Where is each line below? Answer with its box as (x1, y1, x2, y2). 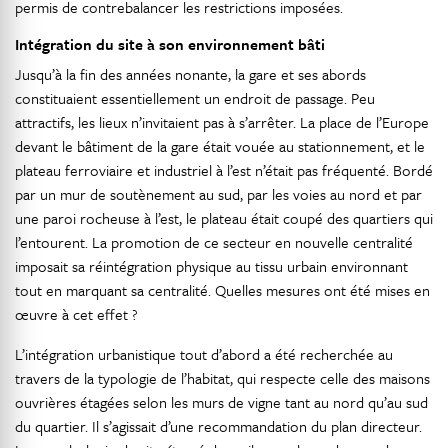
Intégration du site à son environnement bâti (15, 33, 325, 56)
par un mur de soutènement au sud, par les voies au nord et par (15, 183, 422, 206)
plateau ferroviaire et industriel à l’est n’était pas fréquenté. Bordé (15, 159, 433, 182)
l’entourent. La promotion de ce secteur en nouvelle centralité (15, 231, 413, 254)
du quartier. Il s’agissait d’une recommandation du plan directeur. (15, 415, 422, 438)
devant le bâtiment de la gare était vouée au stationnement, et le (15, 135, 425, 158)
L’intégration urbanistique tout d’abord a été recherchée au (15, 343, 393, 366)
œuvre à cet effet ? (15, 303, 138, 326)
